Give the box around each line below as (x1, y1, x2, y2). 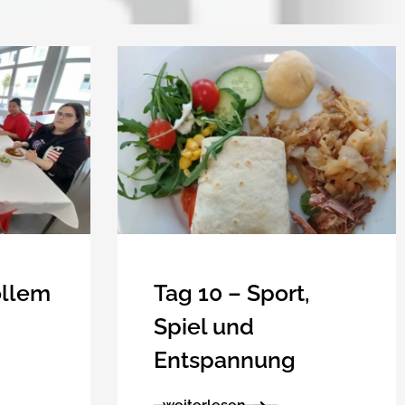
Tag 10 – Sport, (153, 278, 310, 306)
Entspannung (153, 345, 296, 373)
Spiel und (153, 312, 254, 340)
